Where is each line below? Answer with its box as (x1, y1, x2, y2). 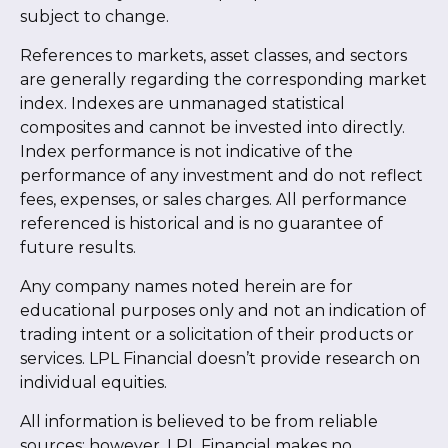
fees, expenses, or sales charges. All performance (20, 190, 407, 210)
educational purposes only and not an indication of (20, 301, 426, 321)
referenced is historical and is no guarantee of (20, 214, 383, 234)
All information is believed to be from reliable (20, 412, 378, 432)
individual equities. (20, 373, 171, 393)
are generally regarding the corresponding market (20, 70, 427, 90)
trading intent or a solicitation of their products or (20, 325, 414, 345)
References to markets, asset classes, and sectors (20, 46, 407, 66)
